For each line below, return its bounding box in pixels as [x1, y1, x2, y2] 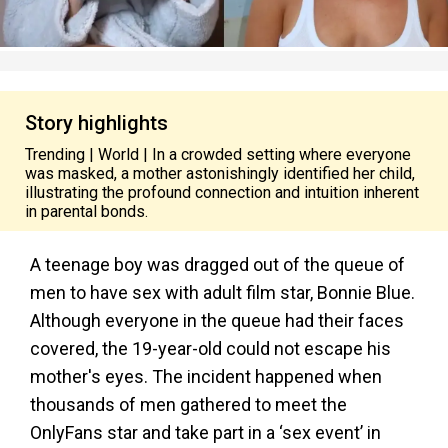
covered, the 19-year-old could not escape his [30, 338, 391, 359]
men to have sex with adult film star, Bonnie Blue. [30, 282, 415, 303]
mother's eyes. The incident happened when [30, 366, 382, 387]
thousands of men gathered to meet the [30, 394, 347, 415]
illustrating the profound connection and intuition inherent [25, 183, 419, 202]
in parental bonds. [25, 202, 148, 221]
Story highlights [25, 111, 168, 135]
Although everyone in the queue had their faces [30, 310, 404, 331]
